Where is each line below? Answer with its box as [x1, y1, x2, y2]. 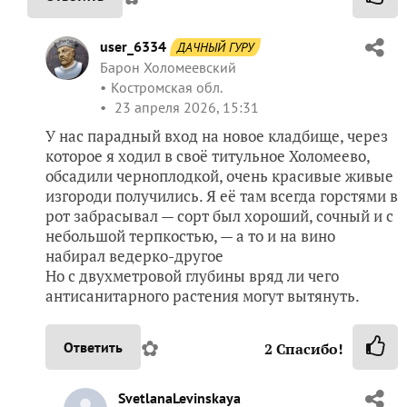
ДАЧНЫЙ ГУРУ [177, 39, 253, 56]
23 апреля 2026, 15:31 [111, 98, 259, 117]
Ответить [64, 338, 123, 357]
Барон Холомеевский [100, 58, 236, 77]
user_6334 [100, 37, 166, 56]
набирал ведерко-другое [45, 245, 223, 267]
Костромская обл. [111, 78, 222, 97]
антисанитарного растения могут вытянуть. [45, 285, 360, 307]
